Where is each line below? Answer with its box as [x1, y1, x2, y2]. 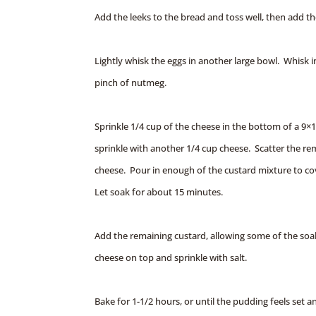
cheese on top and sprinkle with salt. [95, 250, 248, 264]
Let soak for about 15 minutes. [95, 185, 224, 198]
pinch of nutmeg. [95, 75, 167, 89]
